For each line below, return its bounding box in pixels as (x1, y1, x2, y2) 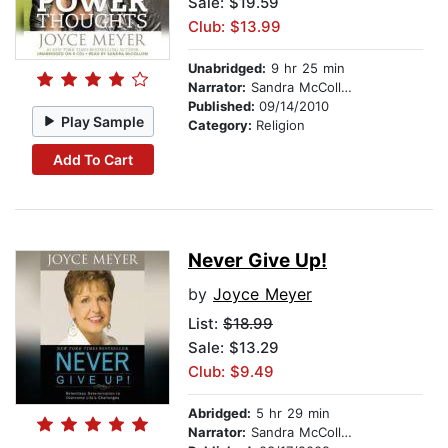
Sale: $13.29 (188, 338, 279, 358)
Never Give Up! (188, 249, 327, 273)
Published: (188, 98, 259, 115)
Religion (256, 117, 305, 134)
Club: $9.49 (188, 362, 274, 382)
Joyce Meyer (213, 284, 312, 305)
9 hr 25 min (266, 60, 345, 77)
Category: (188, 117, 256, 134)
